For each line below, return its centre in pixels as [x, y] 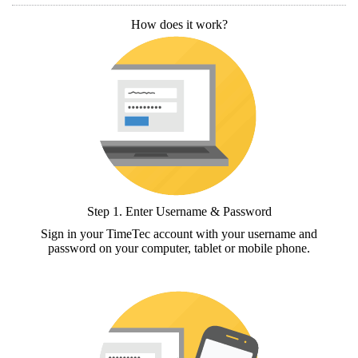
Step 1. [106, 211]
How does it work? [179, 24]
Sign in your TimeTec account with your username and [179, 233]
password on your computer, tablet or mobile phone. [179, 248]
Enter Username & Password [198, 211]
